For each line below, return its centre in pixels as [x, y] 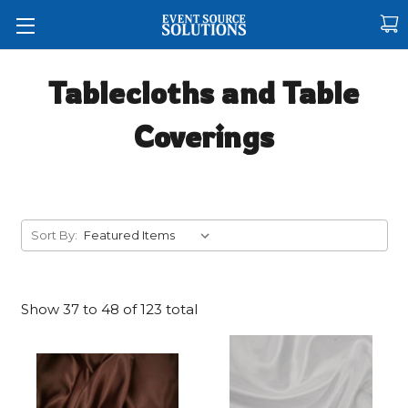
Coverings [204, 136]
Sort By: [55, 235]
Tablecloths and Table [204, 92]
